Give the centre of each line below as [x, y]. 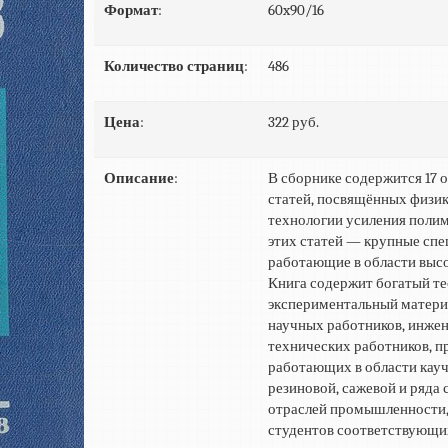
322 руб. [293, 122]
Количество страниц [174, 66]
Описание [139, 178]
